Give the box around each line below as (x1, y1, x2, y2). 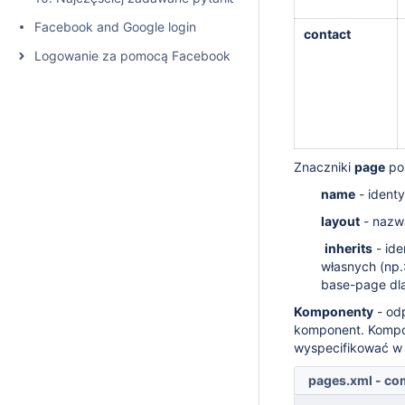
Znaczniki (294, 159, 354, 174)
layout (321, 213, 360, 229)
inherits (325, 240, 372, 256)
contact (304, 26, 351, 42)
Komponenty (294, 304, 373, 319)
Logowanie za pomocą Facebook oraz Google (34, 48, 306, 63)
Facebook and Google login (34, 19, 196, 34)
